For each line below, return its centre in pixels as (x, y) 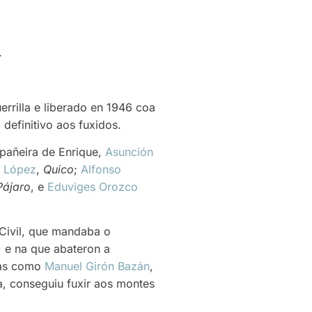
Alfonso (101, 169)
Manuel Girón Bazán (97, 266)
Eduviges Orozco (93, 186)
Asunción (129, 151)
